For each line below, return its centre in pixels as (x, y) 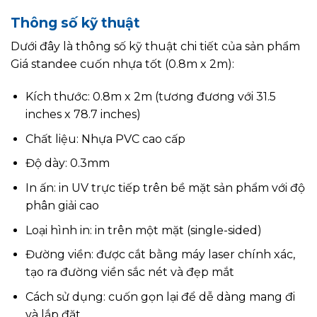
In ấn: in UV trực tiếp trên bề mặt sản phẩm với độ (165, 188)
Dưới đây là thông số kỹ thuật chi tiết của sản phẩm (155, 47)
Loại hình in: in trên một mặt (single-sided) (143, 230)
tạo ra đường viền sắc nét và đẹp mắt (129, 272)
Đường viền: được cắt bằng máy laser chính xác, (160, 255)
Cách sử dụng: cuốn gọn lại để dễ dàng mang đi (160, 296)
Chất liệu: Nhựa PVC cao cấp (105, 139)
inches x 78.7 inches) (83, 115)
